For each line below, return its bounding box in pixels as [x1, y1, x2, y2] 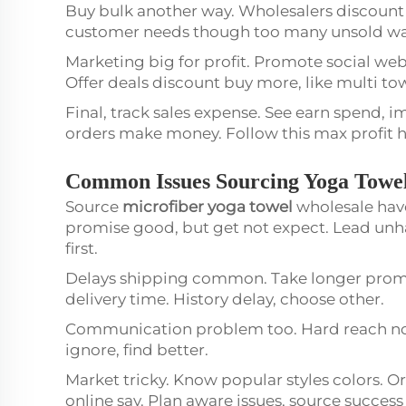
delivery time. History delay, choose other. [65, 290, 388, 308]
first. [65, 239, 101, 257]
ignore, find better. [65, 341, 212, 359]
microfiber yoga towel [122, 198, 293, 216]
